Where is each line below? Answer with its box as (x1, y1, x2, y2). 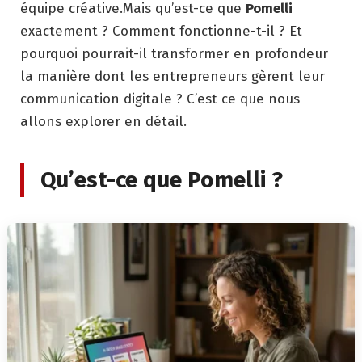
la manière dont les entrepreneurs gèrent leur (20, 67, 325, 85)
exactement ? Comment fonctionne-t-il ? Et (20, 22, 302, 40)
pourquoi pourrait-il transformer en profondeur (20, 44, 328, 62)
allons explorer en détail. (20, 112, 187, 130)
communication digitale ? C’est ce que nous (20, 90, 300, 107)
